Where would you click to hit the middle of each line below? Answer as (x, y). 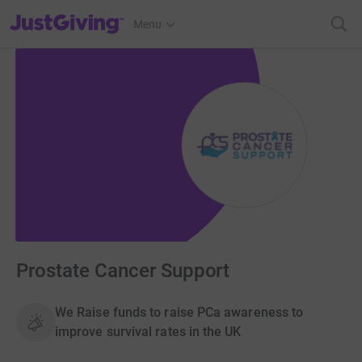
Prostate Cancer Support (123, 271)
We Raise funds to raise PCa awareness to (179, 313)
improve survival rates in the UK (148, 332)
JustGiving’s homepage (67, 14)
